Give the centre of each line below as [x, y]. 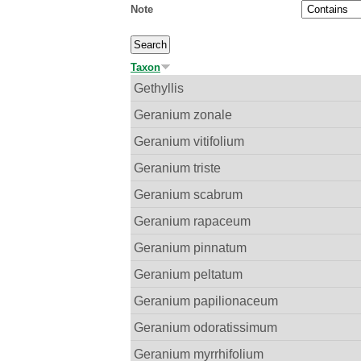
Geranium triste [178, 168]
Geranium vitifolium [189, 141]
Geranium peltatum [189, 274]
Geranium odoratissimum [206, 328]
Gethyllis [159, 88]
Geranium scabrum [189, 195]
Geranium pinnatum [191, 248]
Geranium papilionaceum [206, 301]
